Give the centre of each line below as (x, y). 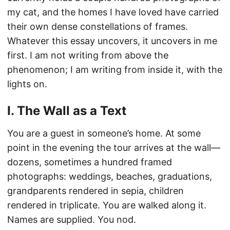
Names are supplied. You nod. (72, 220)
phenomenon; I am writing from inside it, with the (115, 70)
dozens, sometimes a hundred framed (90, 162)
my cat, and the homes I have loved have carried (113, 12)
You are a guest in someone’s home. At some (104, 133)
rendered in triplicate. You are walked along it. (107, 205)
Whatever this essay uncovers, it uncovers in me (112, 41)
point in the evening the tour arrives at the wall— (114, 148)
